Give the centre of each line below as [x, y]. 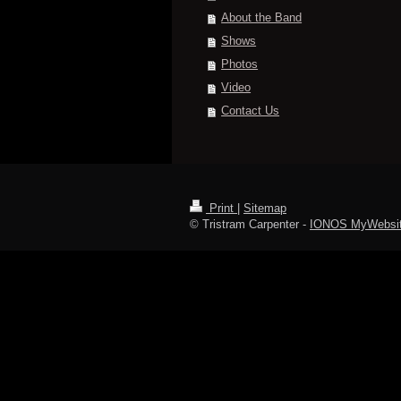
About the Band [262, 17]
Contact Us [251, 111]
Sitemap [265, 208]
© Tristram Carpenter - [250, 224]
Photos [240, 64]
